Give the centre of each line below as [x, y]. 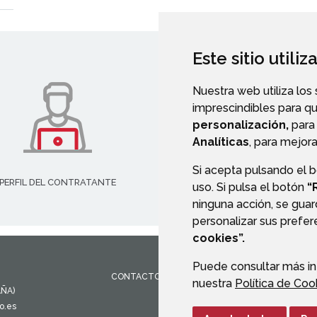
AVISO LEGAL [248, 276]
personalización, [241, 125]
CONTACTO [136, 276]
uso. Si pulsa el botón [250, 187]
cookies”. [219, 238]
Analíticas [221, 142]
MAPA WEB [191, 276]
